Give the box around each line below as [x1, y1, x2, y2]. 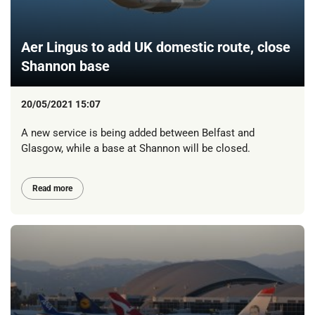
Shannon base [21, 57, 110, 75]
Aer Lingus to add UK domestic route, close [21, 38, 290, 56]
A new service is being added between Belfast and [21, 127, 255, 139]
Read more [32, 183, 72, 193]
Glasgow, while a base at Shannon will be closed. [21, 142, 250, 155]
